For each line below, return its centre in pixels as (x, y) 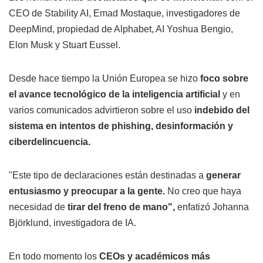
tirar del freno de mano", (122, 207)
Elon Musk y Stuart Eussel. (65, 45)
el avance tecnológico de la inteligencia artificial (114, 95)
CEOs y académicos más (155, 257)
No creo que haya (204, 191)
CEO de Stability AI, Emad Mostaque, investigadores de (124, 14)
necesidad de (38, 207)
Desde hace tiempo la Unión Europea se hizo (103, 79)
